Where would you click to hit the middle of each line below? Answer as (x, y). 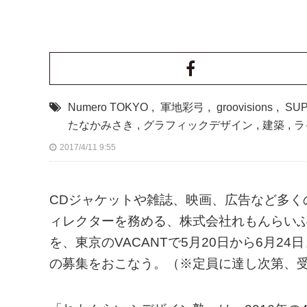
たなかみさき (101, 125)
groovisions (245, 107)
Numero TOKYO (108, 107)
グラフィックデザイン (198, 125)
